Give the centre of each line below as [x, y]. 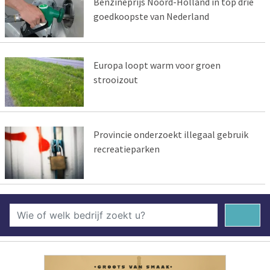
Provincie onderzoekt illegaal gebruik [171, 134]
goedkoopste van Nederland [151, 17]
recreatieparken [126, 149]
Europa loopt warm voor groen [157, 65]
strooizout [115, 80]
